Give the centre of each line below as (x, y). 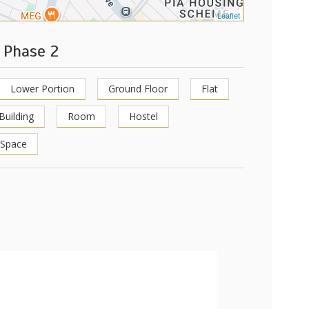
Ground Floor (138, 89)
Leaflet (229, 15)
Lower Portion (42, 89)
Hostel (143, 116)
